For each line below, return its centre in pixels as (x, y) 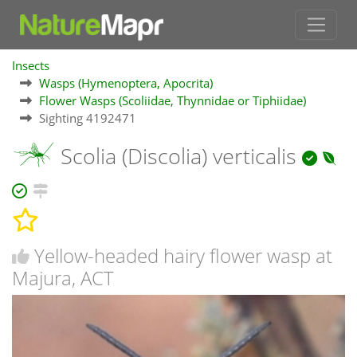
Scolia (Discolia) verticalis (178, 156)
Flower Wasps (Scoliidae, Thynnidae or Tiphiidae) (173, 101)
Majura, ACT (63, 277)
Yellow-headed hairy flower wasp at (183, 255)
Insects (31, 66)
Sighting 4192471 (88, 118)
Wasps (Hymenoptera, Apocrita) (126, 83)
